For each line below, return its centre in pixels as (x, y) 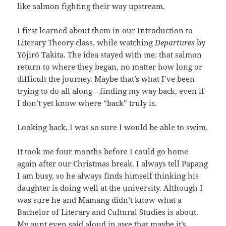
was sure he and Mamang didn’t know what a (100, 200)
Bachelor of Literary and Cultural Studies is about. (108, 212)
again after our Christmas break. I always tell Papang (113, 164)
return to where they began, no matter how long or (110, 67)
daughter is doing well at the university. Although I (110, 188)
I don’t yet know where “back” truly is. (87, 103)
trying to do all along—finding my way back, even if (111, 91)
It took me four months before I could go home (103, 152)
